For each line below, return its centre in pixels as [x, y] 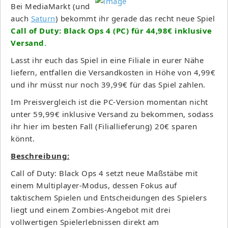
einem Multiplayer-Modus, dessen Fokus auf [94, 185]
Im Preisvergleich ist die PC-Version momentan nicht [109, 102]
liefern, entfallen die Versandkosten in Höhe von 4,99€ [113, 72]
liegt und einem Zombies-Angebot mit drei [91, 209]
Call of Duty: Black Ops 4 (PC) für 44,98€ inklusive [111, 30]
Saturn [43, 18]
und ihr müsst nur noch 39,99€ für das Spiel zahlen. [108, 84]
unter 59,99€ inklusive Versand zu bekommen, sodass [112, 114]
